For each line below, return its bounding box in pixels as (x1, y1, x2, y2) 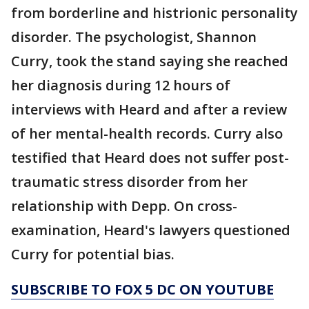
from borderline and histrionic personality (11, 3, 298, 22)
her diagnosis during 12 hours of (11, 75, 230, 94)
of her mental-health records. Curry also (11, 123, 283, 143)
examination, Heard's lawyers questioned (11, 220, 290, 239)
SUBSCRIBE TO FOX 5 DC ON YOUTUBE (11, 279, 274, 299)
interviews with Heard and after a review (11, 99, 287, 119)
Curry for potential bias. (11, 244, 175, 263)
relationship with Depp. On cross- (11, 196, 237, 215)
